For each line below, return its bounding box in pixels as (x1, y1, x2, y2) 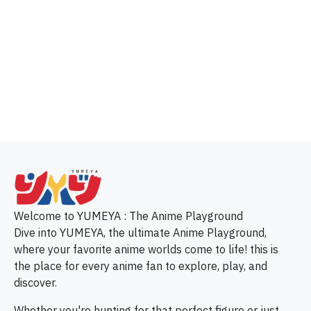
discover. (14, 274, 57, 293)
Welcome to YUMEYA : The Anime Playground (14, 207, 243, 226)
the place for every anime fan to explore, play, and (14, 257, 267, 276)
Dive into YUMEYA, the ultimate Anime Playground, (14, 224, 267, 243)
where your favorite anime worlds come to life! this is (14, 240, 278, 260)
